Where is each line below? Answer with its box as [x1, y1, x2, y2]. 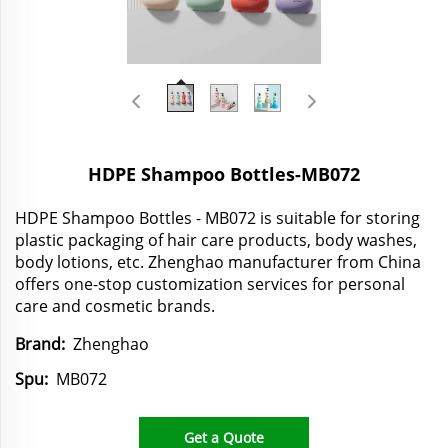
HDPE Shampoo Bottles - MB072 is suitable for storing [15, 206, 420, 229]
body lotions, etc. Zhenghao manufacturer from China [15, 250, 421, 273]
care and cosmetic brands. [15, 294, 215, 317]
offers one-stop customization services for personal [15, 272, 405, 295]
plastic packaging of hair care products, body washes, [15, 228, 417, 251]
